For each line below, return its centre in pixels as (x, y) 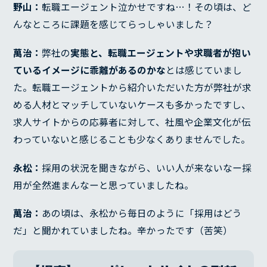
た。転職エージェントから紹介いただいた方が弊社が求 (133, 87)
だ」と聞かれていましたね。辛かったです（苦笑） (123, 231)
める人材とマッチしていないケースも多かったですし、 (132, 104)
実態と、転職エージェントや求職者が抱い (161, 52)
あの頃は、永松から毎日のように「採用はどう (142, 213)
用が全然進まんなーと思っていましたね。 (104, 185)
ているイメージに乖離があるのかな (90, 70)
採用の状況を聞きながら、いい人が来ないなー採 (147, 167)
